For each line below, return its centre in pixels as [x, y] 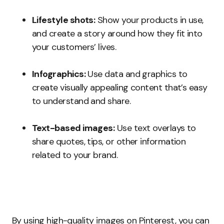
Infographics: [59, 74]
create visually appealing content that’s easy [120, 88]
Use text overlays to [155, 128]
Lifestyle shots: [64, 20]
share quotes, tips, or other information [109, 142]
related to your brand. [75, 155]
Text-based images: [73, 128]
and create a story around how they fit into [117, 34]
